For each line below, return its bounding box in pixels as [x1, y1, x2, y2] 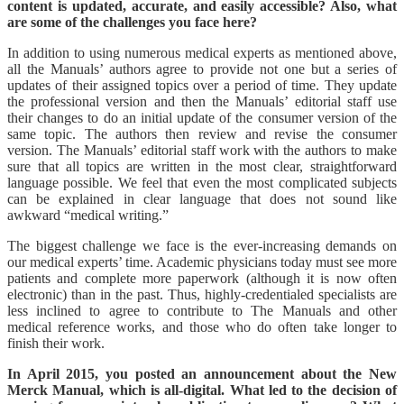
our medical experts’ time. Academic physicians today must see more [7, 254, 397, 271]
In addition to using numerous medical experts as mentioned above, [7, 45, 397, 61]
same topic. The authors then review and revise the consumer [7, 126, 397, 142]
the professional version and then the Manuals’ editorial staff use [7, 94, 397, 110]
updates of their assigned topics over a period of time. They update [7, 78, 397, 94]
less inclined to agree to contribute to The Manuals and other [7, 303, 397, 319]
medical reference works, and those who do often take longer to [7, 319, 397, 335]
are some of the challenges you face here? [7, 14, 257, 31]
